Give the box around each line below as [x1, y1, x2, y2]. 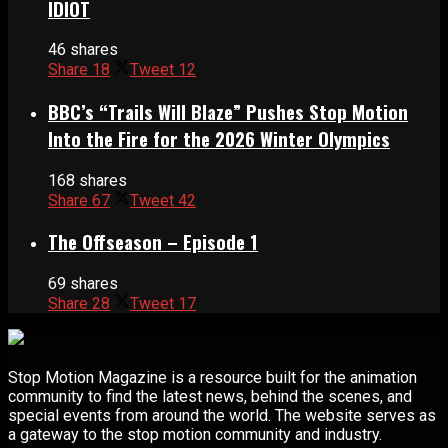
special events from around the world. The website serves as [8, 406, 436, 426]
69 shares [48, 274, 118, 294]
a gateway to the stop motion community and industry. [8, 425, 382, 445]
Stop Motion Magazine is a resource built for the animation [8, 368, 417, 388]
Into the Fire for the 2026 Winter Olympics [48, 125, 390, 153]
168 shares [48, 170, 127, 190]
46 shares [48, 40, 118, 60]
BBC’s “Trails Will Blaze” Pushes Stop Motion [48, 98, 408, 126]
